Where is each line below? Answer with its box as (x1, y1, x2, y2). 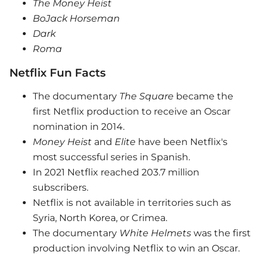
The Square (119, 90, 174, 102)
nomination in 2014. (33, 120, 127, 132)
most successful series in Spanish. (33, 151, 192, 163)
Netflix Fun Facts (9, 65, 106, 80)
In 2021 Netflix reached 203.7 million (33, 166, 199, 178)
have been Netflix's (136, 136, 227, 147)
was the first (191, 227, 251, 239)
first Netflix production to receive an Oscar (33, 105, 230, 117)
